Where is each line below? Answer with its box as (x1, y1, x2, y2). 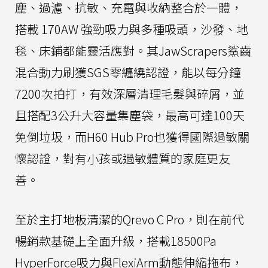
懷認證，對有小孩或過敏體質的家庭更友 (15, 150, 230, 167)
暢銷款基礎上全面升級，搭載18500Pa (15, 232, 217, 250)
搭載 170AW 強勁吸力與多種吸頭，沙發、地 (15, 20, 248, 38)
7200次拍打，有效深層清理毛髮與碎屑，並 (15, 85, 245, 103)
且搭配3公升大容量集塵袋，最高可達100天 (15, 106, 245, 124)
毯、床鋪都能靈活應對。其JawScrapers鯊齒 (15, 42, 251, 60)
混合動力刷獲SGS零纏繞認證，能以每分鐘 (15, 63, 241, 81)
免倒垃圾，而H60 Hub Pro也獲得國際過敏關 (15, 128, 249, 146)
